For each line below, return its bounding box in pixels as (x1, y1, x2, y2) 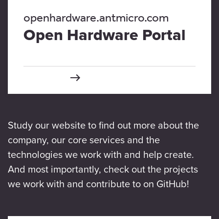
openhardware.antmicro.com (23, 13, 169, 25)
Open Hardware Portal (23, 26, 186, 45)
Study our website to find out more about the (8, 120, 199, 132)
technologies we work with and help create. (8, 149, 194, 161)
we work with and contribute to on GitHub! (8, 178, 189, 191)
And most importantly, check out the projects (8, 164, 198, 176)
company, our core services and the (8, 134, 160, 147)
